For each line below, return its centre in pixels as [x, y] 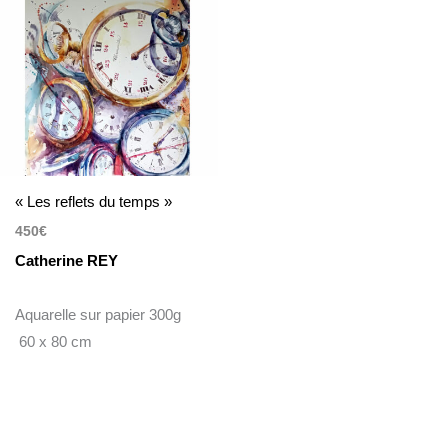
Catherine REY [67, 260]
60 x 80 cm [54, 341]
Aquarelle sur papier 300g [100, 314]
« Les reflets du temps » [94, 202]
